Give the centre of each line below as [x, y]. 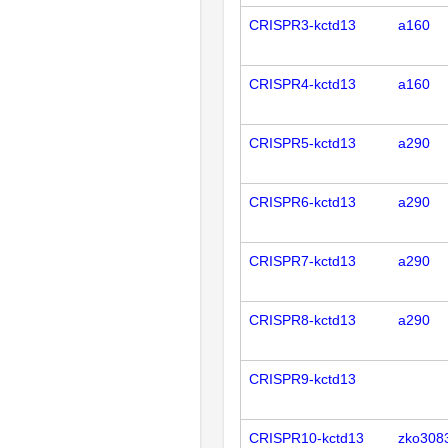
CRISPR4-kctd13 [302, 84]
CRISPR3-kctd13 [302, 25]
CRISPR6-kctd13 [302, 202]
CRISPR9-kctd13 [302, 379]
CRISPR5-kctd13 [302, 143]
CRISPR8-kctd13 [302, 320]
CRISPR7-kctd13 [302, 261]
